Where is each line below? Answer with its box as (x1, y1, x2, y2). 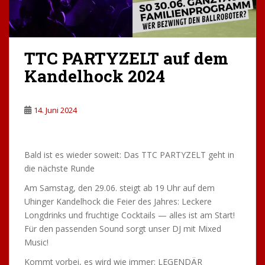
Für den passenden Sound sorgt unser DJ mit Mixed (24, 223, 221, 235)
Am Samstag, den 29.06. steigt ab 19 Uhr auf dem (24, 182, 215, 194)
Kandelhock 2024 (24, 65, 165, 88)
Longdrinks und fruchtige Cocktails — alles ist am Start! (24, 209, 235, 221)
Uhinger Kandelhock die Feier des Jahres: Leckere (24, 196, 212, 208)
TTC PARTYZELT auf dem (24, 47, 228, 70)
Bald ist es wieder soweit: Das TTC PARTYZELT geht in (24, 149, 234, 161)
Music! (24, 237, 49, 248)
